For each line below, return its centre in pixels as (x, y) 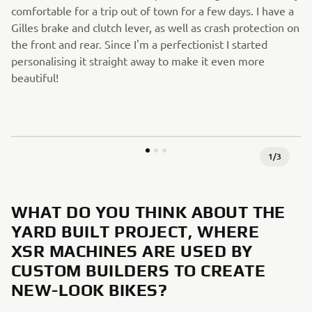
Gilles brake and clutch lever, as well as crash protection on (155, 27)
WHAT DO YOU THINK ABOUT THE (148, 212)
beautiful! (35, 77)
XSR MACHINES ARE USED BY (132, 251)
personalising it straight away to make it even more (138, 61)
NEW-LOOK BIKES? (89, 290)
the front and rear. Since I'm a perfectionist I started (139, 44)
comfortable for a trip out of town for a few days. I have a (153, 10)
